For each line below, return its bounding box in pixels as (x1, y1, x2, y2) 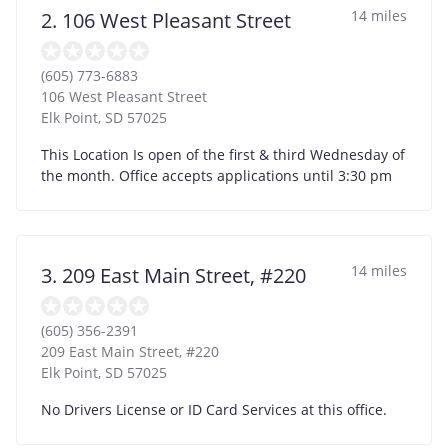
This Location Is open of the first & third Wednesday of (41, 144, 405, 164)
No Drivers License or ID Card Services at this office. (41, 399, 387, 419)
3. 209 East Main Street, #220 (41, 261, 306, 289)
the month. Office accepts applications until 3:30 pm (41, 165, 392, 185)
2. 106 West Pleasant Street (41, 6, 291, 34)
